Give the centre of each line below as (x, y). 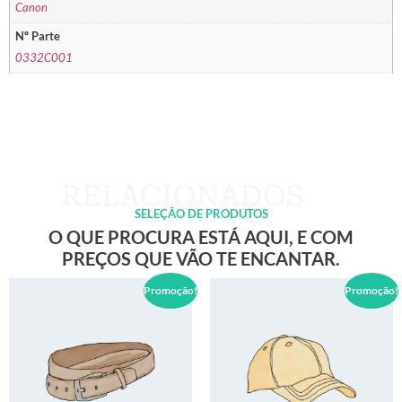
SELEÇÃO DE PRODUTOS (201, 213)
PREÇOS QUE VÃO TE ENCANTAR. (201, 258)
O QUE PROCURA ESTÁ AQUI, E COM (201, 236)
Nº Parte (38, 36)
